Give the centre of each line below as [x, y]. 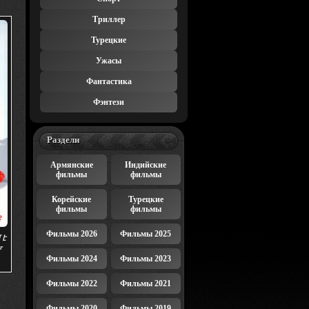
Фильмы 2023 [146, 259]
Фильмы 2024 [71, 259]
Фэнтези [109, 102]
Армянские [71, 165]
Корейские [72, 199]
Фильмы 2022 [71, 283]
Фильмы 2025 [146, 234]
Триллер [109, 19]
